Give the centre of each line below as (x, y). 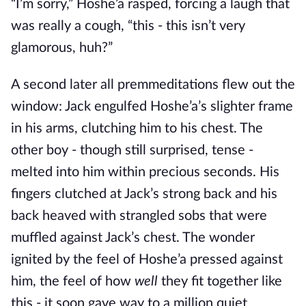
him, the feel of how (73, 281)
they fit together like (222, 281)
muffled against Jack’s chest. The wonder (133, 238)
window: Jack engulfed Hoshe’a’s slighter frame (152, 107)
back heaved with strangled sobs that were (139, 216)
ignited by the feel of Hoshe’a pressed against (147, 260)
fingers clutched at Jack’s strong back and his (144, 194)
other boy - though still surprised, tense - (132, 150)
